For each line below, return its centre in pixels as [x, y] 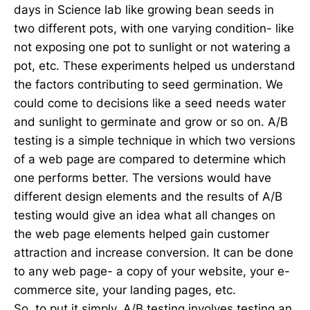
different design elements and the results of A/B [148, 197]
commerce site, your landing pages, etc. [125, 290]
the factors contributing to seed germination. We [148, 85]
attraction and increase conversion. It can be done [154, 253]
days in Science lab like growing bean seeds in [144, 10]
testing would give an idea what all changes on [145, 216]
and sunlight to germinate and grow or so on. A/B [151, 122]
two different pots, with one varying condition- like [154, 29]
